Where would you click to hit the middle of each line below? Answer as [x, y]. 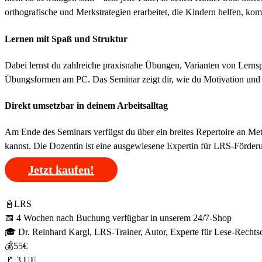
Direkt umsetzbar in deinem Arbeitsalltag [86, 106]
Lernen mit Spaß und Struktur [66, 39]
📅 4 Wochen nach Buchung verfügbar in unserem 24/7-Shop [118, 218]
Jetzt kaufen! [61, 170]
